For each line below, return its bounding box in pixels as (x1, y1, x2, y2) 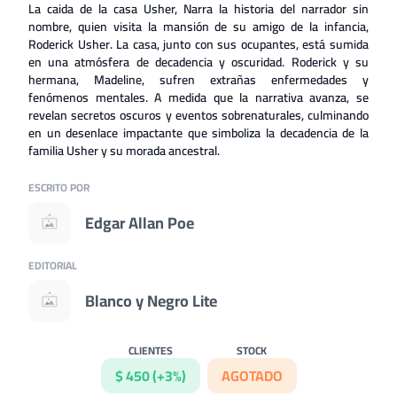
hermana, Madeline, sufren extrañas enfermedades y (28, 68, 369, 91)
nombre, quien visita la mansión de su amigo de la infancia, (28, 15, 369, 38)
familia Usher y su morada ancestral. (28, 139, 220, 162)
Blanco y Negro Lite (85, 286, 217, 315)
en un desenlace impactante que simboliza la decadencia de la (28, 121, 369, 144)
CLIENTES (128, 340, 173, 361)
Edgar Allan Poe (85, 208, 194, 237)
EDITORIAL (28, 255, 77, 276)
